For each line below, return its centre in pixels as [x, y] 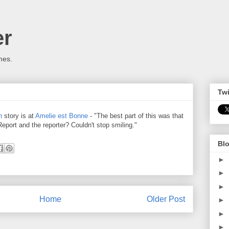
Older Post [166, 199]
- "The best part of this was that [136, 116]
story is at [19, 116]
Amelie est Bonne [62, 116]
